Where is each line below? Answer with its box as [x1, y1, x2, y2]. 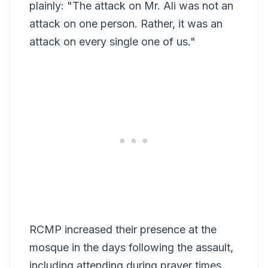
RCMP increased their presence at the [29, 223, 217, 236]
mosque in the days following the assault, [29, 241, 233, 254]
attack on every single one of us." [29, 35, 196, 48]
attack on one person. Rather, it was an [29, 17, 223, 31]
